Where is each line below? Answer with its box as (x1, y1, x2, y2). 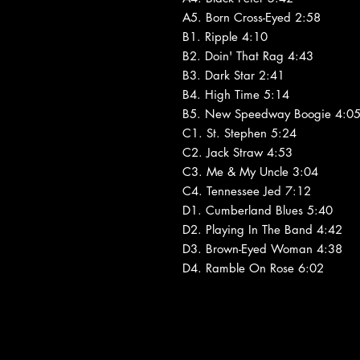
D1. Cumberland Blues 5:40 (182, 202, 333, 218)
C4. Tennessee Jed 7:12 (182, 182, 311, 198)
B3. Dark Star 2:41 (182, 67, 284, 83)
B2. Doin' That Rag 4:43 (182, 47, 313, 63)
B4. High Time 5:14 (182, 86, 289, 102)
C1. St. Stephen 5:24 (182, 125, 297, 141)
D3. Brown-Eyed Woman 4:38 (182, 240, 342, 256)
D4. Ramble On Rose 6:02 (182, 260, 324, 276)
